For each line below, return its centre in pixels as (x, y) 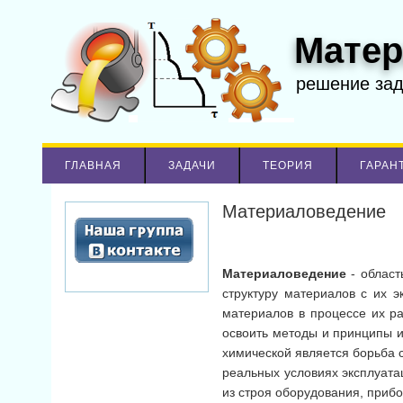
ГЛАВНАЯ (93, 166)
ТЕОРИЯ (288, 166)
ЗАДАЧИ (192, 166)
